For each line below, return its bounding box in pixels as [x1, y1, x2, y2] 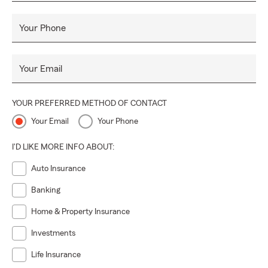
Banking [31, 186, 60, 194]
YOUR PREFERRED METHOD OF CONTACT [12, 99, 167, 108]
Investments [31, 229, 75, 237]
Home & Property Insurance [31, 208, 130, 216]
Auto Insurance [31, 165, 86, 173]
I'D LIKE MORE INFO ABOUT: [12, 143, 114, 151]
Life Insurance [31, 251, 81, 259]
